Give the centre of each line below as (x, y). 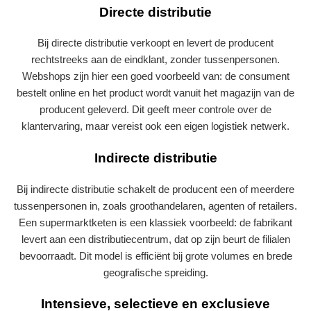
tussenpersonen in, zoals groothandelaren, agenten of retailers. (155, 205)
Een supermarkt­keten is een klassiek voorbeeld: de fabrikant (155, 222)
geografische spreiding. (155, 272)
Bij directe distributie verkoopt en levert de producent (155, 43)
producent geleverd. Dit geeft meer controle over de (155, 110)
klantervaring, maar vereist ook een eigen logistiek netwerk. (155, 126)
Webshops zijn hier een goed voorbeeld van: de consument (155, 76)
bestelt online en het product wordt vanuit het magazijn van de (155, 93)
